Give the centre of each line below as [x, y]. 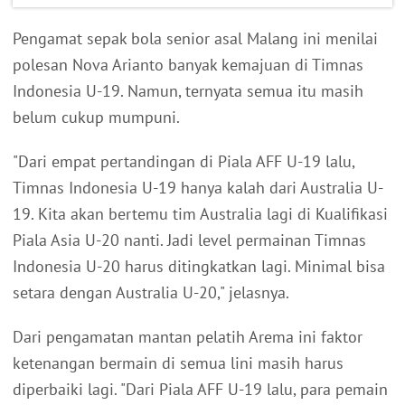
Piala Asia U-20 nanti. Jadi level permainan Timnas [189, 240]
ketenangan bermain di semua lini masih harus [178, 363]
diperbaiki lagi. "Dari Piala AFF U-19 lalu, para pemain [200, 390]
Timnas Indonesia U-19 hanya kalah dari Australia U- [198, 188]
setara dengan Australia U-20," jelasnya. [151, 293]
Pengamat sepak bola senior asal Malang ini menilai [195, 39]
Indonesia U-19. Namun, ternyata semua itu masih [188, 91]
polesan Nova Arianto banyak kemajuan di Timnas [188, 65]
